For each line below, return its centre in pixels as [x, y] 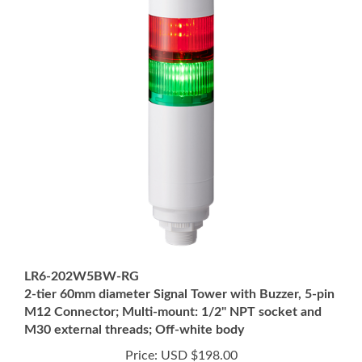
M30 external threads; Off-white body [134, 301]
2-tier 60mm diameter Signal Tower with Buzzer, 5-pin [179, 266]
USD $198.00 [197, 327]
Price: [141, 327]
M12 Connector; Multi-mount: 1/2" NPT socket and [173, 284]
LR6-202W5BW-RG [82, 248]
